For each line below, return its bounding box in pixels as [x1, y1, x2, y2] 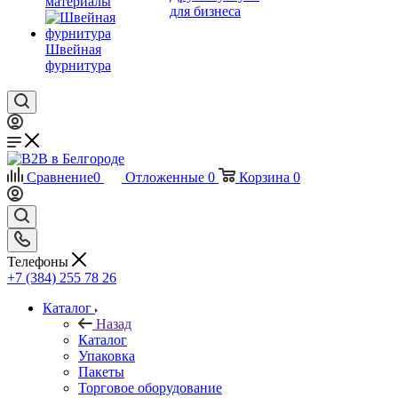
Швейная [45, 42, 101, 57]
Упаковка [78, 347, 135, 363]
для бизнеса [170, 4, 241, 19]
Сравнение [27, 170, 93, 185]
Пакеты [78, 363, 124, 379]
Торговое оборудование [78, 379, 222, 395]
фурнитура [45, 58, 111, 73]
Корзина [239, 170, 290, 185]
